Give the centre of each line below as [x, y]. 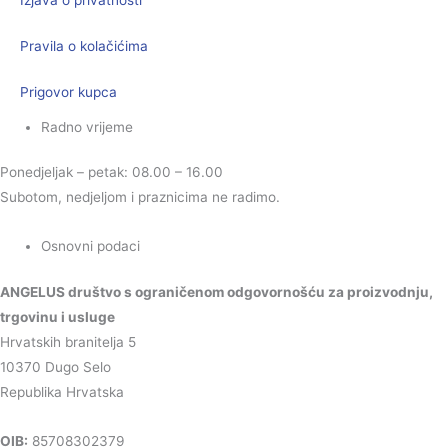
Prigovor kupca [68, 91]
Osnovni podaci [91, 246]
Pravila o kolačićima [84, 45]
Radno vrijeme [87, 126]
